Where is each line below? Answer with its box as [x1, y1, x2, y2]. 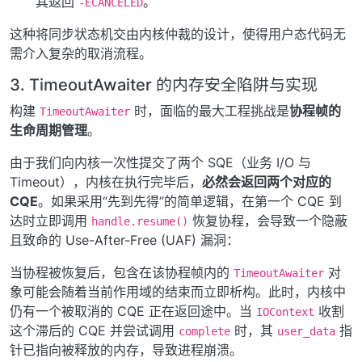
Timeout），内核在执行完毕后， [10, 173, 202, 190]
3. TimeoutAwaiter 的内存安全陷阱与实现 [10, 74, 318, 95]
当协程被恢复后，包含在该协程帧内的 [10, 263, 234, 280]
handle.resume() [91, 214, 188, 228]
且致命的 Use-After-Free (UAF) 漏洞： [10, 231, 239, 248]
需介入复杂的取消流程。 [10, 44, 152, 61]
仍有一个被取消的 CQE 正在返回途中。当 [10, 302, 256, 319]
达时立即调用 [10, 212, 91, 229]
